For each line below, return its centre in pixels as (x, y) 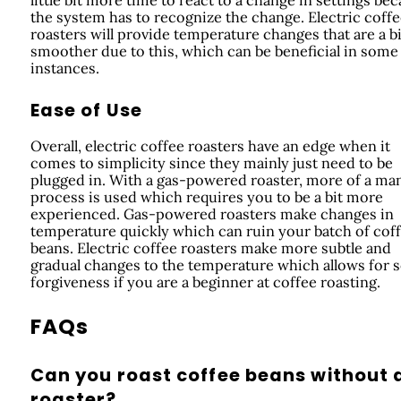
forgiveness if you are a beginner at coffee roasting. (205, 282)
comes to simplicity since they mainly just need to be (211, 162)
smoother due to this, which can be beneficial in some (214, 51)
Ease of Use (86, 111)
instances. (64, 68)
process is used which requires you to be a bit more (206, 196)
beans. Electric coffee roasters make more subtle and (210, 247)
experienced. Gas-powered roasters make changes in (212, 213)
